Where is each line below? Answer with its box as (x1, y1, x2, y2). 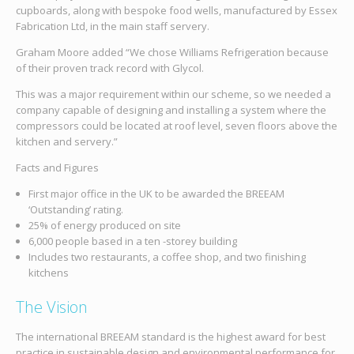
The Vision (15, 296, 88, 318)
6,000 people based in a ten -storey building (28, 234, 237, 249)
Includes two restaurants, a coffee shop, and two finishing (28, 250, 306, 265)
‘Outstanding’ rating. (28, 202, 123, 217)
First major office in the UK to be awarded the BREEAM (28, 186, 284, 201)
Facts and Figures (15, 160, 99, 175)
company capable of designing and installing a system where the (15, 103, 326, 118)
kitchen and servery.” (15, 134, 118, 149)
